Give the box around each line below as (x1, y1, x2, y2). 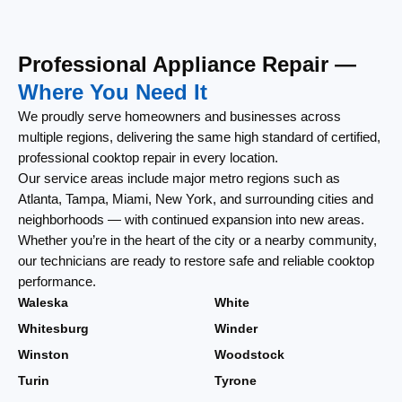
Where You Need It (18, 79, 207, 104)
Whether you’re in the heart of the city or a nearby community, (18, 232, 377, 248)
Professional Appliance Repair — (18, 51, 356, 76)
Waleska (18, 295, 68, 310)
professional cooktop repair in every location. (18, 149, 278, 165)
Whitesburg (18, 321, 89, 336)
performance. (18, 273, 96, 289)
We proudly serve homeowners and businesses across (18, 108, 341, 124)
